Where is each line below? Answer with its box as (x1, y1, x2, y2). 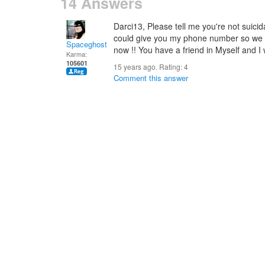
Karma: (66, 49, 87, 59)
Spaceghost (66, 38, 107, 50)
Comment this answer (114, 72, 188, 83)
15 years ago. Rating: (114, 62, 184, 72)
